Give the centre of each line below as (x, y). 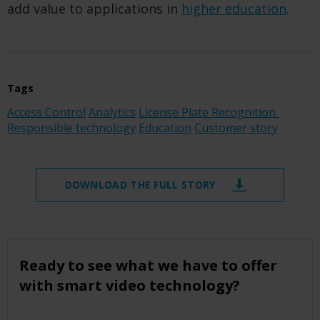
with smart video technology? (130, 285)
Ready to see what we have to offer (148, 265)
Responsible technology (71, 127)
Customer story (236, 127)
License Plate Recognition (209, 112)
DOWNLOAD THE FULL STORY (140, 184)
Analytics (112, 112)
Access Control (46, 112)
